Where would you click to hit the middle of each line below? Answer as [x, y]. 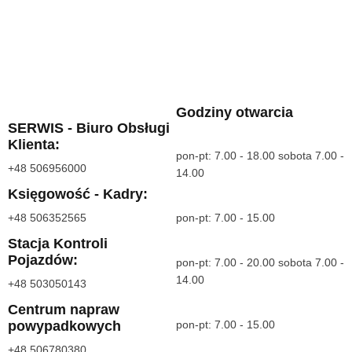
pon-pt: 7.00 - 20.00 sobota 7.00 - [260, 263]
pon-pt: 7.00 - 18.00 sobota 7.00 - [260, 156]
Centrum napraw [64, 310]
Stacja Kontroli [58, 244]
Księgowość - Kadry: [78, 194]
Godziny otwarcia [235, 112]
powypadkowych [64, 326]
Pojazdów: [43, 260]
